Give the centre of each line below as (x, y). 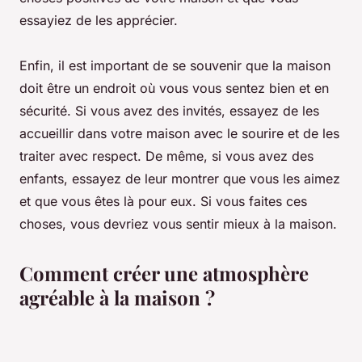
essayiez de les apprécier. (99, 21)
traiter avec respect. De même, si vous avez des (166, 156)
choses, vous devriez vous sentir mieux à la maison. (178, 224)
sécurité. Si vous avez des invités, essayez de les (169, 111)
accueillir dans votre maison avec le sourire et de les (179, 134)
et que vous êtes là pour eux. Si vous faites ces (163, 202)
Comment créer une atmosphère (164, 274)
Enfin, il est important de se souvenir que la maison (175, 66)
